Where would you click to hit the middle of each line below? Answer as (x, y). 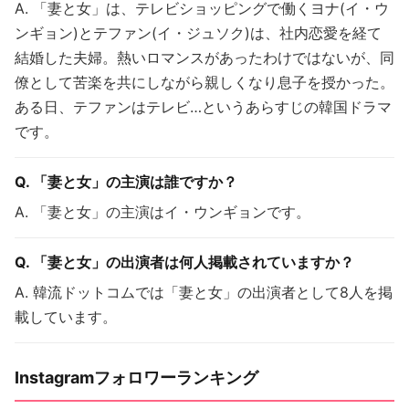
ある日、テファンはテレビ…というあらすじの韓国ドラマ (203, 106)
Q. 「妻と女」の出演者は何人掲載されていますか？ (184, 262)
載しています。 (66, 316)
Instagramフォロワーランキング (136, 377)
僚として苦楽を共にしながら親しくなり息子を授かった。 (204, 82)
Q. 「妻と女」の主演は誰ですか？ (126, 181)
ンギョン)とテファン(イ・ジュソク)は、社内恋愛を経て (198, 32)
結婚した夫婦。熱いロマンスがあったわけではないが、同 (204, 57)
